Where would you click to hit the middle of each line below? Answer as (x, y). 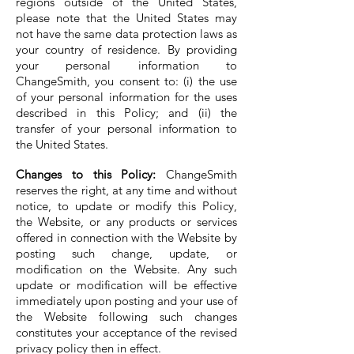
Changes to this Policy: (86, 174)
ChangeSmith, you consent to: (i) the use (126, 81)
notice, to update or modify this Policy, (126, 206)
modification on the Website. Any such (126, 269)
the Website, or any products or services (126, 222)
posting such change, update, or (126, 253)
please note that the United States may (126, 18)
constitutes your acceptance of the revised (126, 332)
